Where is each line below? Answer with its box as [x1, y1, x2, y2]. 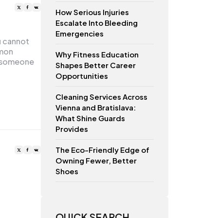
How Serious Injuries [55, 7, 129, 17]
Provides [55, 124, 88, 133]
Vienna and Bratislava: [55, 102, 136, 112]
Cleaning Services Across [55, 91, 147, 101]
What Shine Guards [55, 113, 125, 123]
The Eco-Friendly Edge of [55, 145, 149, 154]
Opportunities [55, 71, 108, 80]
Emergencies [55, 28, 104, 38]
